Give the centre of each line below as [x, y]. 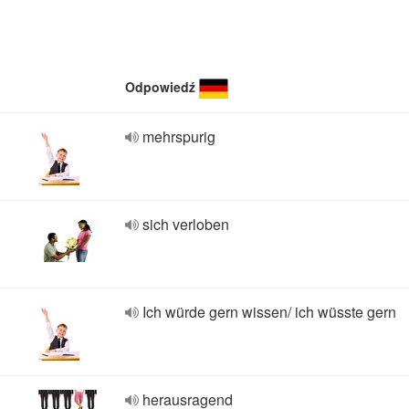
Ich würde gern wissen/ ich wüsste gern [269, 312]
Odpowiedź [160, 87]
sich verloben [186, 224]
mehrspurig [179, 136]
